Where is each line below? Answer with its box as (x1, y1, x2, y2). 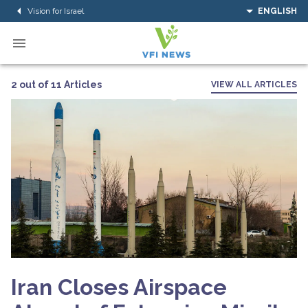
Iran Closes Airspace (11, 274, 227, 300)
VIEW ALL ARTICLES (211, 80, 297, 89)
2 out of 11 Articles (11, 78, 102, 90)
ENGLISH (258, 6, 297, 16)
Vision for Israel (27, 5, 84, 16)
